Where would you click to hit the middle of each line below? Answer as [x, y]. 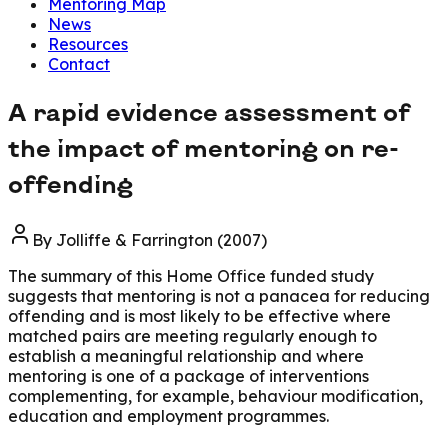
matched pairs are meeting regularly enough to [192, 335]
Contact [79, 64]
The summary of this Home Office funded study [191, 275]
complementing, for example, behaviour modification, [215, 395]
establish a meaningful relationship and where [186, 355]
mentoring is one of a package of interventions [188, 375]
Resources [88, 44]
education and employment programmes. [168, 415]
